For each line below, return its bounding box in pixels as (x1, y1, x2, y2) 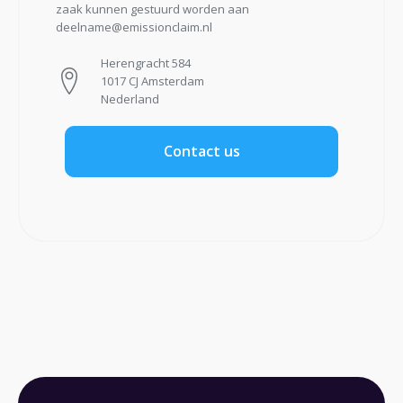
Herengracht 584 (101, 55, 191, 72)
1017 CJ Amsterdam (101, 73, 204, 90)
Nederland (101, 91, 159, 108)
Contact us (163, 141, 240, 162)
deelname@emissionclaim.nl (56, 19, 212, 36)
